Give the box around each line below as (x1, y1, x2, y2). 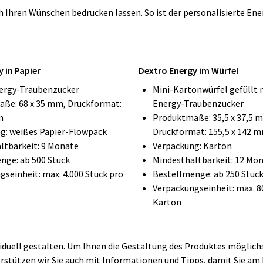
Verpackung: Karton (153, 140, 232, 151)
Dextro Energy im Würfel (139, 65, 238, 76)
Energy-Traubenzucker (153, 97, 244, 109)
